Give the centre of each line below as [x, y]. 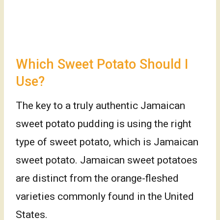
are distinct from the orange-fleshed [97, 179]
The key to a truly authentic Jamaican [100, 106]
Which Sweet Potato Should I [102, 64]
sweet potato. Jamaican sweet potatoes [107, 160]
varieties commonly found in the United [105, 197]
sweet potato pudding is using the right [104, 124]
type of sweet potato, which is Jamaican [107, 142]
